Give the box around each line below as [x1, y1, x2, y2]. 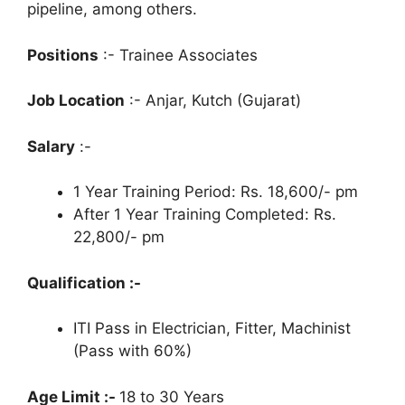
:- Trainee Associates [99, 45, 258, 64]
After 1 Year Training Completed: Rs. [73, 205, 336, 224]
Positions [27, 45, 99, 64]
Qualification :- [27, 273, 141, 292]
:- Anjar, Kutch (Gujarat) [125, 91, 301, 110]
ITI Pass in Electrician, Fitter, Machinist [73, 319, 351, 338]
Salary [27, 137, 75, 155]
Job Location [27, 91, 125, 110]
